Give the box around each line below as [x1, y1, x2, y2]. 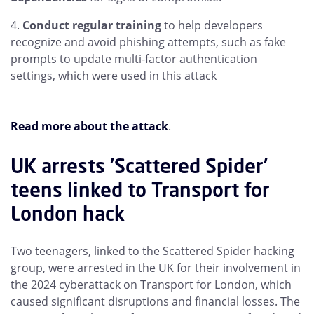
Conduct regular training [22, 18, 161, 34]
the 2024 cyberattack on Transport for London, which [11, 277, 292, 293]
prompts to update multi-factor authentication [11, 51, 257, 67]
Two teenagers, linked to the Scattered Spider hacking [11, 243, 294, 259]
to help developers [161, 18, 263, 34]
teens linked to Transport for [11, 177, 270, 203]
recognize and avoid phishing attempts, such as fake [11, 34, 286, 50]
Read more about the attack [11, 118, 168, 135]
